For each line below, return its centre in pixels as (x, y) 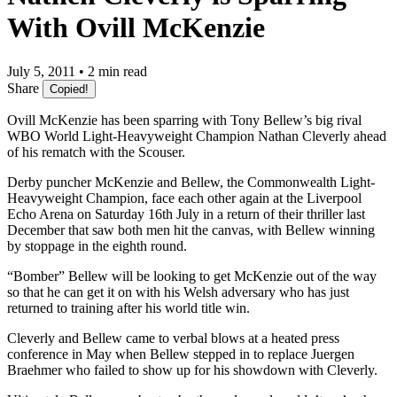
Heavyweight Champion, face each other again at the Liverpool (184, 198)
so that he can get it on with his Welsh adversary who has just (178, 292)
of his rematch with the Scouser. (96, 152)
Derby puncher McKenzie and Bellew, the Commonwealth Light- (191, 182)
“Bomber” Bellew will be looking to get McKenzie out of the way (192, 276)
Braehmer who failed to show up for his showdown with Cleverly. (192, 370)
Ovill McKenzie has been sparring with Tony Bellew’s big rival (184, 120)
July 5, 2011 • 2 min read (77, 71)
